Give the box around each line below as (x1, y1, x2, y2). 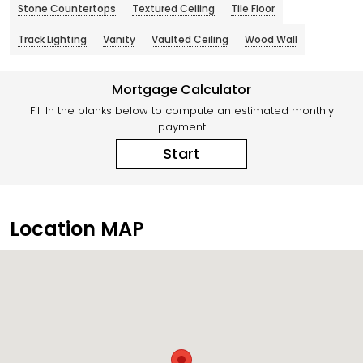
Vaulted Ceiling (152, 32, 228, 47)
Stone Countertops (18, 2, 116, 16)
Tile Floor (231, 2, 275, 16)
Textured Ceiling (132, 2, 215, 16)
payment (157, 119, 206, 135)
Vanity (103, 32, 135, 47)
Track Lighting (18, 32, 87, 47)
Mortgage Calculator (112, 80, 251, 100)
